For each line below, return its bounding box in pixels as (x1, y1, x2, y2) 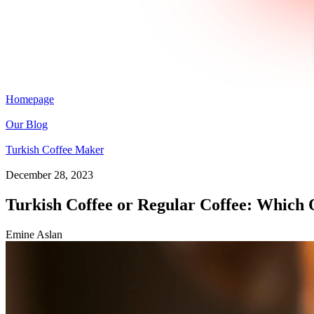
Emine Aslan (6, 228, 62, 240)
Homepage (6, 93, 54, 105)
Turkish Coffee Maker (6, 144, 104, 156)
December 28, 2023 (6, 169, 93, 181)
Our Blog (6, 118, 48, 130)
